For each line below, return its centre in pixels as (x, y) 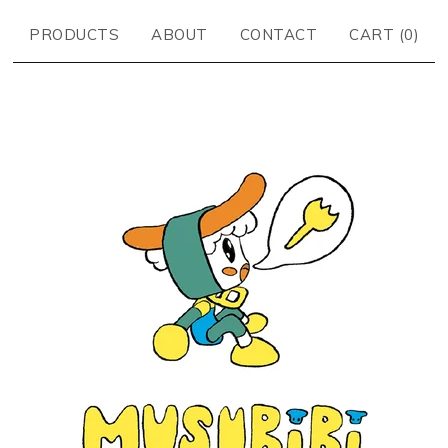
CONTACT (278, 34)
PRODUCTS (74, 34)
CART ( (376, 34)
